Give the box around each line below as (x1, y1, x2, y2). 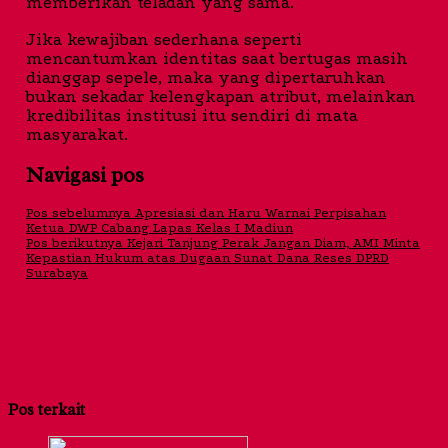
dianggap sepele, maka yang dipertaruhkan (26, 67, 386, 87)
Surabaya (26, 265, 88, 281)
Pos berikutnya (26, 235, 123, 251)
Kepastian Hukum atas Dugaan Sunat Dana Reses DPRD (26, 250, 389, 266)
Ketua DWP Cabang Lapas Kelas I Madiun (26, 220, 293, 236)
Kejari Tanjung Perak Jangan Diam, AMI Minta (123, 235, 420, 251)
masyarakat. (26, 124, 128, 144)
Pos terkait (8, 398, 85, 420)
